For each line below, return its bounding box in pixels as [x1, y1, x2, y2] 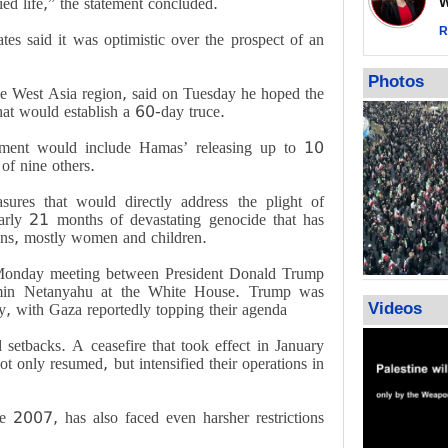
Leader [379, 24, 419, 39]
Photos [368, 72, 425, 91]
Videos [368, 299, 423, 319]
